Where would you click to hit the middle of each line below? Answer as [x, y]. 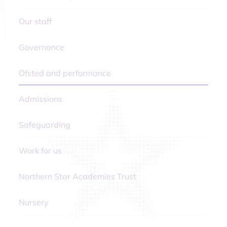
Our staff [35, 21]
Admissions [41, 99]
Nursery [34, 202]
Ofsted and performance [65, 73]
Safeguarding [45, 125]
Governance [42, 47]
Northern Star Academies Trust [78, 176]
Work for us [40, 150]
